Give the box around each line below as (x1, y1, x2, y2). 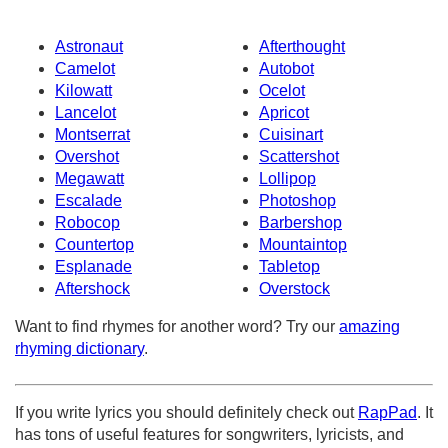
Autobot (259, 60, 314, 78)
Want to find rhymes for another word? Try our (15, 318, 339, 336)
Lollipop (259, 170, 316, 188)
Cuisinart (259, 126, 323, 144)
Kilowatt (55, 82, 112, 100)
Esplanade (55, 258, 132, 276)
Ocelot (259, 82, 305, 100)
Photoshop (259, 192, 336, 210)
